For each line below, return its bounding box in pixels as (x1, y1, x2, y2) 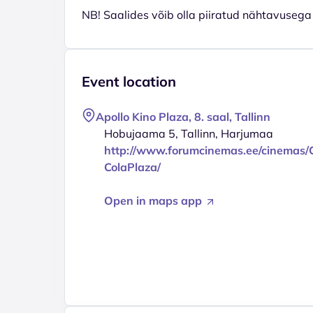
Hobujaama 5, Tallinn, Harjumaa (104, 126, 273, 140)
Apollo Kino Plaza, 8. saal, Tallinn (96, 109, 270, 124)
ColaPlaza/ (104, 159, 161, 174)
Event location (82, 72, 176, 90)
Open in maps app (104, 193, 205, 208)
